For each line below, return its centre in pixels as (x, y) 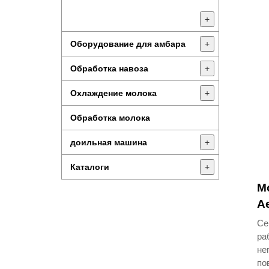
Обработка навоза (109, 68)
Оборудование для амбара (128, 44)
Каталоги (90, 167)
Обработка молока (110, 118)
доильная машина (109, 142)
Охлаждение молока (113, 93)
